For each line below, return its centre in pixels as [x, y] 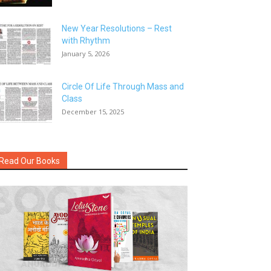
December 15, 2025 [93, 112]
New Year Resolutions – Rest [117, 28]
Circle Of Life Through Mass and [123, 87]
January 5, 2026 [86, 54]
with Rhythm [86, 41]
